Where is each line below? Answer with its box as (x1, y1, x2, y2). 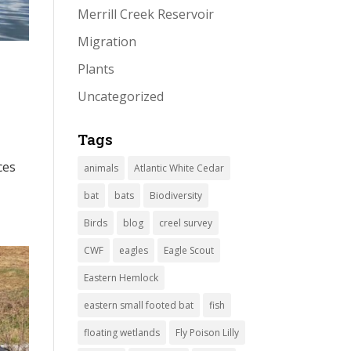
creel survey (158, 216, 212, 230)
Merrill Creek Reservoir (77, 5, 214, 23)
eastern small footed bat (83, 299, 194, 312)
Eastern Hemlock (83, 271, 158, 284)
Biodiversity (149, 189, 202, 202)
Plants (77, 60, 114, 78)
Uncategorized (77, 88, 164, 105)
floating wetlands (83, 326, 160, 339)
